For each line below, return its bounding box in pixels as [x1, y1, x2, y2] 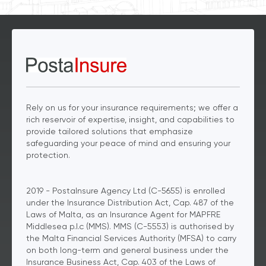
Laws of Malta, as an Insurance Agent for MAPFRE [26, 209, 220, 219]
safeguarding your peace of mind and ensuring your [26, 138, 230, 148]
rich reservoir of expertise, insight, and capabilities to [26, 114, 235, 124]
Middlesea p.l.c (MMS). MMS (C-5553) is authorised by [26, 221, 234, 231]
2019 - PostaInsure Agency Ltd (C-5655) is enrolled [26, 185, 225, 195]
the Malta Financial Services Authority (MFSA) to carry [26, 233, 236, 243]
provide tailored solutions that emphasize [26, 126, 193, 136]
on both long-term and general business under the [26, 245, 229, 255]
